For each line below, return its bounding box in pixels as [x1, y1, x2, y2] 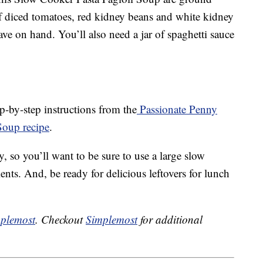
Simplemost [86, 212, 137, 227]
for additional [137, 212, 203, 227]
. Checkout [35, 212, 86, 227]
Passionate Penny [137, 102, 217, 117]
